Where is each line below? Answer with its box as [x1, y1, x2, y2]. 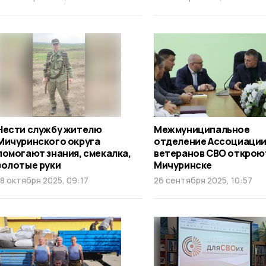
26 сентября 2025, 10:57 [154, 174, 252, 186]
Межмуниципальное [154, 122, 250, 136]
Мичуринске [154, 158, 212, 172]
